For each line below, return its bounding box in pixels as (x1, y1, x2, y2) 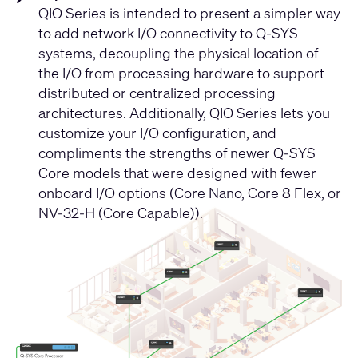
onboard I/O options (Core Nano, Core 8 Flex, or (38, 182, 342, 202)
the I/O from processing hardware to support (38, 62, 325, 82)
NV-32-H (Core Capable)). (38, 202, 207, 222)
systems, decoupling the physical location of (38, 42, 319, 62)
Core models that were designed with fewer (38, 162, 317, 182)
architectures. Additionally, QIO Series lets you (38, 102, 331, 122)
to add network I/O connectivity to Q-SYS (38, 22, 299, 42)
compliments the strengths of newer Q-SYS (38, 142, 316, 162)
